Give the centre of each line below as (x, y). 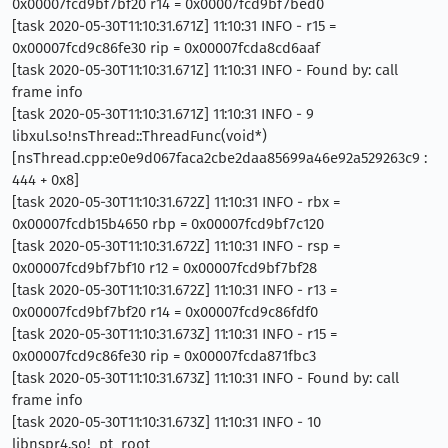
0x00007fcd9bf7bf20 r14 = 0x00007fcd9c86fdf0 (165, 311)
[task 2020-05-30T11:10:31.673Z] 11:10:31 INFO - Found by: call (205, 377)
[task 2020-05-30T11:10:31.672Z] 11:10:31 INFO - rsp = (176, 245)
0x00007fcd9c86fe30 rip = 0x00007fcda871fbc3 (164, 355)
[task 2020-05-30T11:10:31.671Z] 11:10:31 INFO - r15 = (174, 25)
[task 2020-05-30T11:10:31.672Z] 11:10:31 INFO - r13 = (174, 289)
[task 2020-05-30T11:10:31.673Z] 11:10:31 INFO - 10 (166, 421)
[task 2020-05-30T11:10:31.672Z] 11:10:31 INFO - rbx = (176, 201)
